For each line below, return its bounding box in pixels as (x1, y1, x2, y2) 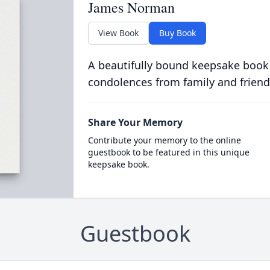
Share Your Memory (87, 116, 183, 129)
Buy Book (159, 27, 196, 39)
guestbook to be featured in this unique (87, 146, 250, 158)
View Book (98, 27, 139, 39)
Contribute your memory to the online (87, 134, 241, 146)
